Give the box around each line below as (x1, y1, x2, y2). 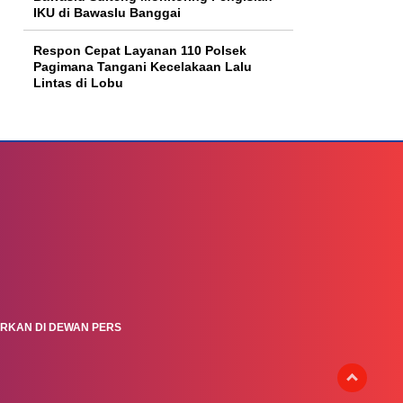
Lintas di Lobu (33, 75, 123, 90)
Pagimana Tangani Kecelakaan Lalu (33, 58, 252, 74)
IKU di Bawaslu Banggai (33, 4, 181, 20)
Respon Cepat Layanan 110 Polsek (33, 42, 246, 58)
